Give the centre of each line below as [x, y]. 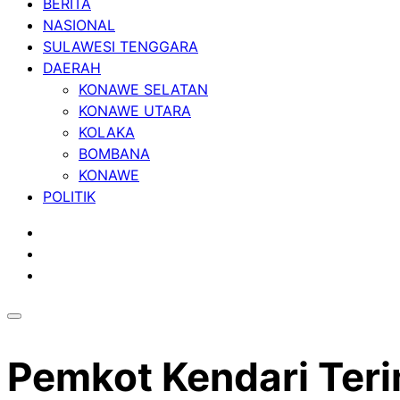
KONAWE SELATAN [143, 89]
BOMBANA [114, 154]
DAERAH [72, 68]
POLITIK [69, 196]
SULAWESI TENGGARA [121, 46]
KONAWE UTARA [135, 111]
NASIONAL [79, 25]
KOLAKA [107, 132]
